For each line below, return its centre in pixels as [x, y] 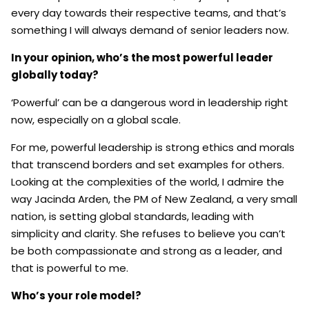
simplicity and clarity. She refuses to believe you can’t [148, 233]
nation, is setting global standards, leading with [132, 216]
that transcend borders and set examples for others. [148, 164]
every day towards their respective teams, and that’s [149, 12]
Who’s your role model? [76, 295]
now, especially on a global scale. [96, 119]
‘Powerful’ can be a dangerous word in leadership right [150, 102]
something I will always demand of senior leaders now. [150, 30]
